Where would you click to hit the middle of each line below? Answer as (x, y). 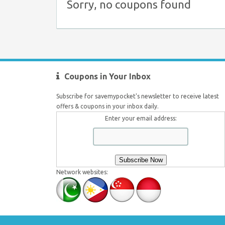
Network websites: (82, 172)
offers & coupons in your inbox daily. (107, 106)
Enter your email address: (141, 118)
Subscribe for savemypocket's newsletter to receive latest (138, 96)
